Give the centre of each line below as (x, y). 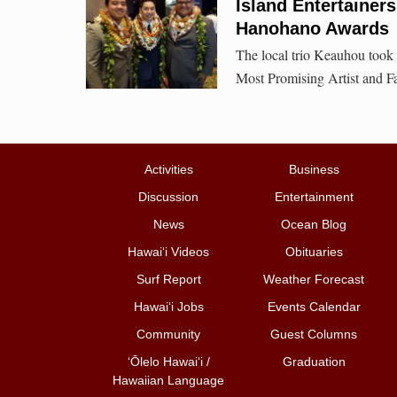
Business (314, 170)
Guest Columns (314, 335)
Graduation (314, 362)
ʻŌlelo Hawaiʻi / (168, 362)
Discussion (168, 197)
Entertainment (314, 197)
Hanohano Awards (312, 28)
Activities (168, 170)
